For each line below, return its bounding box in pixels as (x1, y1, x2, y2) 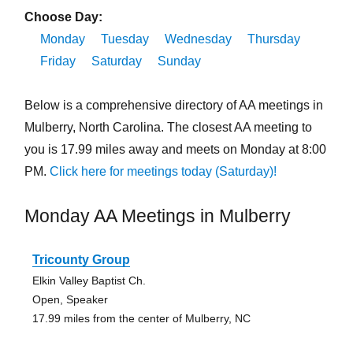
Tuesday (100, 32, 149, 46)
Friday (39, 54, 76, 69)
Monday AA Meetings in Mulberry (24, 206, 291, 227)
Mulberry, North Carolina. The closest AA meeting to (24, 121, 312, 135)
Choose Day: (24, 10, 102, 24)
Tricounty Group (32, 253, 130, 267)
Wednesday (164, 32, 232, 46)
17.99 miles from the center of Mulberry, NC (32, 312, 251, 325)
